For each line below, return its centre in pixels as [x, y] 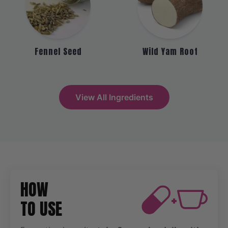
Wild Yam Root [170, 51]
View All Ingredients [114, 97]
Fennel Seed [58, 51]
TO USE [41, 209]
